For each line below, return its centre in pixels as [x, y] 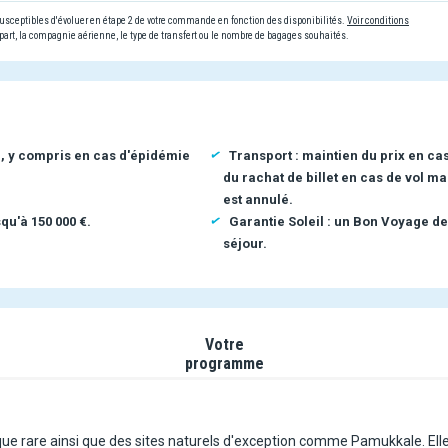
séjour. [245, 243]
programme [224, 363]
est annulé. [258, 199]
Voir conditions [378, 20]
